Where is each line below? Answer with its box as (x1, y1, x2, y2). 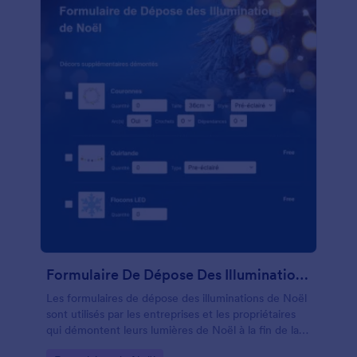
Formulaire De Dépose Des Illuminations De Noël (296, 265, 308, 284)
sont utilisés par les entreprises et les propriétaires (46, 307, 296, 321)
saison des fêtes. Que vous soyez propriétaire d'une (46, 339, 305, 353)
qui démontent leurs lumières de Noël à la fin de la (46, 323, 299, 337)
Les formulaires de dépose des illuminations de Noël (46, 291, 307, 305)
